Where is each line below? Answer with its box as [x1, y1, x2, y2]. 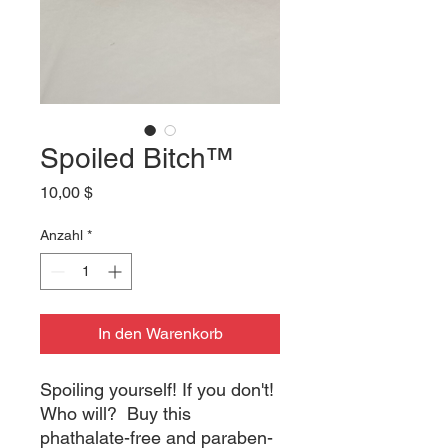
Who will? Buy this [40, 403, 191, 424]
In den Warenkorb [97, 324, 223, 343]
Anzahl [40, 227, 83, 243]
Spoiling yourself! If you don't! [40, 379, 274, 400]
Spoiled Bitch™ [40, 142, 234, 174]
